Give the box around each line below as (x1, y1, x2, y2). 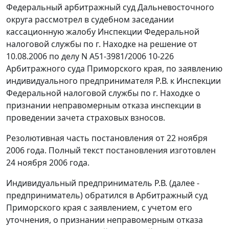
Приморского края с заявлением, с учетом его (6, 202, 192, 214)
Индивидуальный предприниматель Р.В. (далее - (6, 177, 199, 189)
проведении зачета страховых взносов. (6, 112, 165, 124)
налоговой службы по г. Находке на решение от (6, 38, 197, 50)
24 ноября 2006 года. (6, 157, 89, 169)
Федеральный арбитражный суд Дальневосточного (6, 2, 214, 13)
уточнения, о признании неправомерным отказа (6, 214, 203, 226)
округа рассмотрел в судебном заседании (6, 14, 174, 26)
